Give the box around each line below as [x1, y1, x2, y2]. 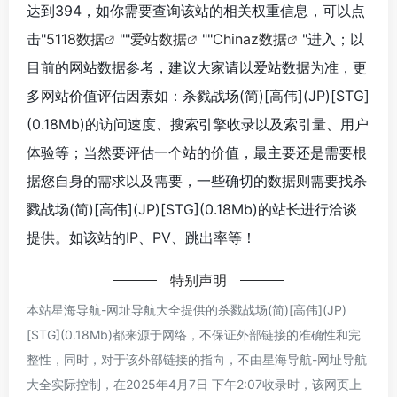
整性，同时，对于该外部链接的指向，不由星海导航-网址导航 [27, 351, 367, 367]
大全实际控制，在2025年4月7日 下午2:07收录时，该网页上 [27, 376, 362, 392]
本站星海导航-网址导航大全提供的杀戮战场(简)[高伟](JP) [27, 301, 346, 317]
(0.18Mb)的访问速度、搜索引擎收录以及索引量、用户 [27, 114, 369, 133]
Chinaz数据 [213, 29, 287, 48]
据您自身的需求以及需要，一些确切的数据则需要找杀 [27, 171, 367, 190]
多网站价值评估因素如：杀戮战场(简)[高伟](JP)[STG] [27, 86, 370, 105]
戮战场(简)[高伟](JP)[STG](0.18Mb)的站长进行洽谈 [27, 199, 357, 218]
